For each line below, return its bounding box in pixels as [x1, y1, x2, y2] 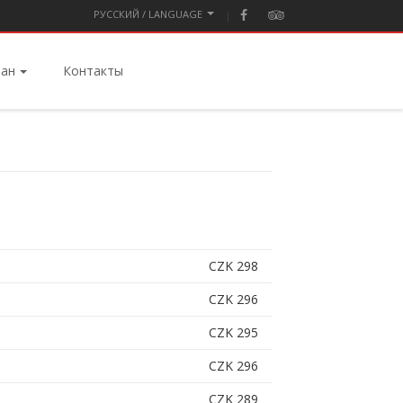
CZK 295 [208, 324, 258, 342]
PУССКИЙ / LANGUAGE [94, 7, 202, 22]
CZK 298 [208, 257, 258, 275]
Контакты [63, 62, 123, 80]
